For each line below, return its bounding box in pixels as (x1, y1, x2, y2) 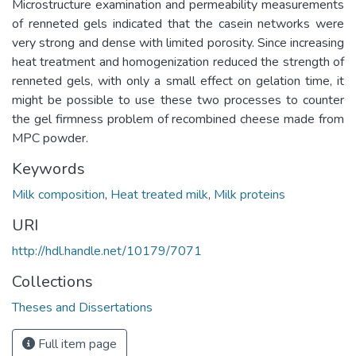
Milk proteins (214, 185, 285, 203)
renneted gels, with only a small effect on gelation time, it (12, 72, 344, 90)
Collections (12, 270, 93, 292)
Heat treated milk (110, 185, 208, 203)
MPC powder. (12, 129, 88, 147)
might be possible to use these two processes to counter (12, 91, 344, 109)
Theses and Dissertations (12, 298, 153, 316)
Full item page (35, 335, 117, 353)
